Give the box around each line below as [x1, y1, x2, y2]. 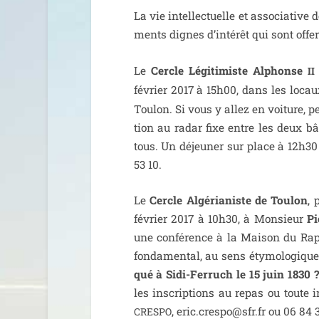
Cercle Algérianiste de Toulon [150, 193, 308, 208]
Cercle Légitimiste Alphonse [150, 63, 308, 78]
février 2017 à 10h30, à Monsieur [133, 211, 308, 226]
